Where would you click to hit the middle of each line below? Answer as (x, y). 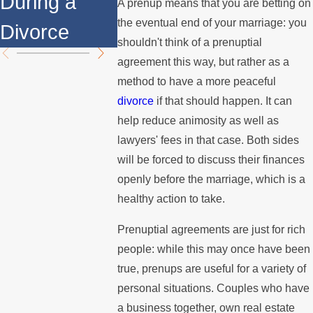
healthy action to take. (172, 198)
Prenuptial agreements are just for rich (212, 229)
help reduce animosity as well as (198, 120)
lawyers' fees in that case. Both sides (209, 140)
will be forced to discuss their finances (211, 159)
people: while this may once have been (214, 249)
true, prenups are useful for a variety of (212, 268)
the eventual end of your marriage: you (212, 22)
